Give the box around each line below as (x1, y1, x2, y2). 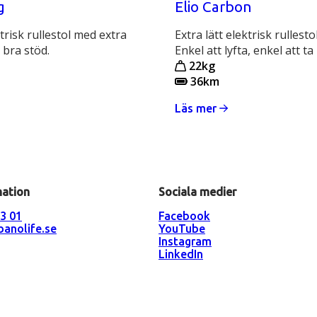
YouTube (158, 222, 205, 236)
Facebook (158, 209, 210, 223)
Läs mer (174, 102, 219, 115)
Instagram (158, 235, 212, 248)
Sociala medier (158, 185, 236, 199)
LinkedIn (158, 248, 203, 261)
